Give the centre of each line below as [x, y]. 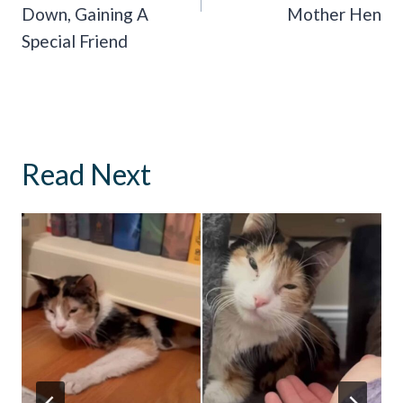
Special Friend [75, 40]
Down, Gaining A [85, 13]
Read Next [86, 174]
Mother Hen [334, 13]
